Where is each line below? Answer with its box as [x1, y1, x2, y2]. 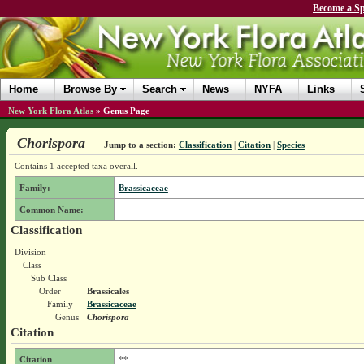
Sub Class [30, 273, 67, 283]
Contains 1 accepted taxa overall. [14, 161, 138, 171]
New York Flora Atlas [8, 106, 93, 115]
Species [276, 140, 305, 149]
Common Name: [19, 205, 84, 214]
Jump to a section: [103, 140, 176, 149]
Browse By [63, 83, 117, 95]
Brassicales [86, 286, 129, 296]
